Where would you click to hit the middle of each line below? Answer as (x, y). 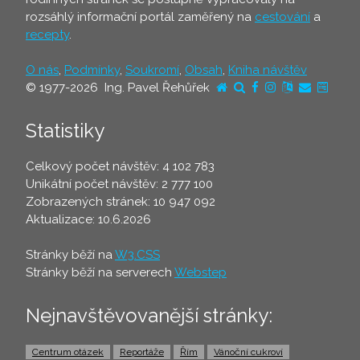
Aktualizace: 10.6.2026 (88, 219)
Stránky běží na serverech (100, 272)
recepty (47, 34)
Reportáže (142, 352)
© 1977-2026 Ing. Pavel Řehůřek (121, 87)
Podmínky (92, 70)
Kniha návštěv (268, 70)
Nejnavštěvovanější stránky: (149, 315)
